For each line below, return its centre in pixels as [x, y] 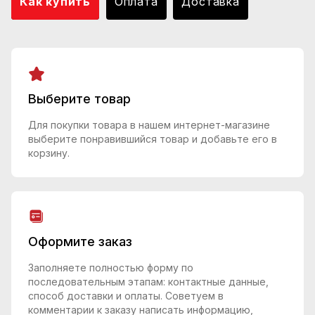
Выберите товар [79, 98]
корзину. [49, 153]
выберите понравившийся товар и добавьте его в [153, 139]
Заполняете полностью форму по [111, 268]
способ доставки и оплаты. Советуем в [126, 296]
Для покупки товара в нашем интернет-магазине [149, 124]
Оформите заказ [80, 242]
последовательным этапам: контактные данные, [148, 282]
